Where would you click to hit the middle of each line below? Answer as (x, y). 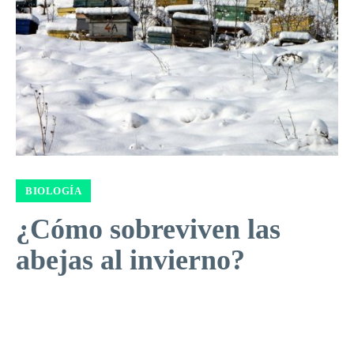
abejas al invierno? (130, 260)
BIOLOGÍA (53, 191)
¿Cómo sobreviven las (148, 230)
